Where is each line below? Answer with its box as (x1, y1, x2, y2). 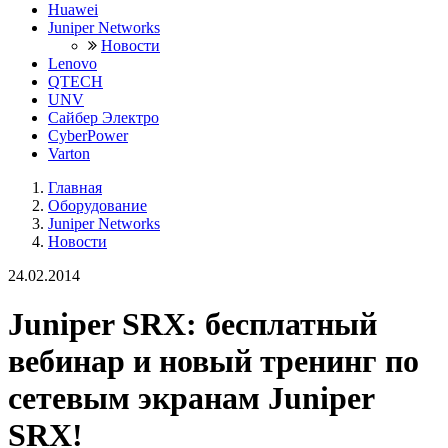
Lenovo (48, 54, 97, 72)
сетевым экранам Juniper (8, 379, 374, 416)
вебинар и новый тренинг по (8, 342, 419, 379)
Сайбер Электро (48, 108, 159, 126)
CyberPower (48, 126, 128, 144)
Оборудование (48, 196, 147, 214)
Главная (48, 178, 102, 196)
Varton (48, 144, 90, 162)
